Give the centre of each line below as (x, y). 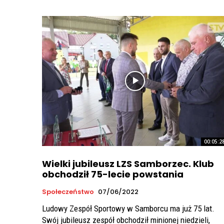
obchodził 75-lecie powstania (113, 174)
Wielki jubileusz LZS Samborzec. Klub (128, 164)
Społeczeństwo (68, 192)
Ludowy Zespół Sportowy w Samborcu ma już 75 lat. (128, 209)
